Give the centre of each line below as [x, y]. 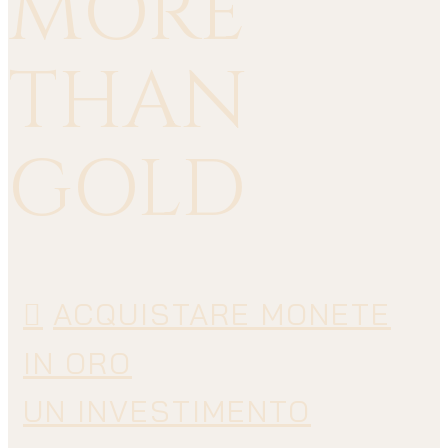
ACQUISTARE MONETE [222, 314]
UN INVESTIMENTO [167, 411]
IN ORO [77, 363]
